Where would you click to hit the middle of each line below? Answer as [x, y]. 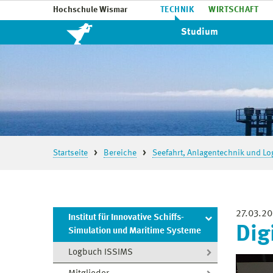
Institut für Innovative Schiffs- [126, 218]
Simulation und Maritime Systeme [135, 231]
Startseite [70, 153]
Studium [200, 32]
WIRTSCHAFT [234, 10]
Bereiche [120, 153]
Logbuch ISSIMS [101, 252]
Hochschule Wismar [90, 10]
